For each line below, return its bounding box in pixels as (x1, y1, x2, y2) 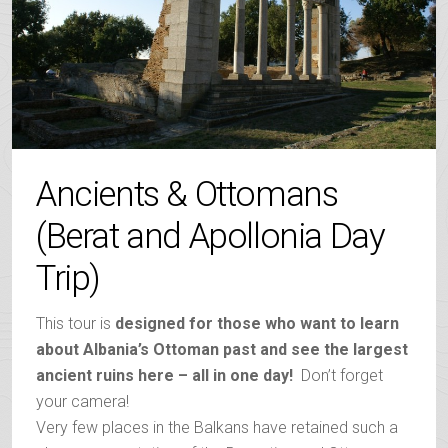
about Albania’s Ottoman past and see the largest (36, 339, 408, 359)
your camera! (36, 391, 129, 411)
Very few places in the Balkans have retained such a (36, 417, 398, 437)
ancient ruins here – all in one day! (36, 365, 297, 385)
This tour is (36, 313, 115, 333)
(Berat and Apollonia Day (36, 214, 385, 257)
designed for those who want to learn (115, 313, 399, 333)
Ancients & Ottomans (36, 172, 338, 215)
